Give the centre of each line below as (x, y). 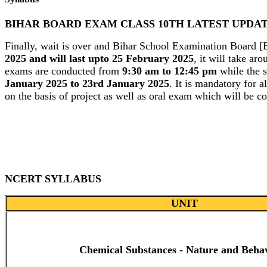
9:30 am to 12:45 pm (168, 71)
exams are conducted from (62, 71)
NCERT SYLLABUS (53, 178)
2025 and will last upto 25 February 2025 (99, 58)
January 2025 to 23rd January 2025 (87, 83)
